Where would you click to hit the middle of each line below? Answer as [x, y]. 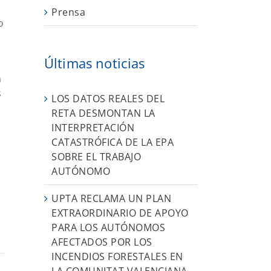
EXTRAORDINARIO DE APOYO [120, 213]
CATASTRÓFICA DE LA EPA [113, 142]
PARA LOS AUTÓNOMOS [108, 227]
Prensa [68, 12]
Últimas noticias [95, 63]
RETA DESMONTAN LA [103, 113]
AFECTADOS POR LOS [102, 242]
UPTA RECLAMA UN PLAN [111, 198]
